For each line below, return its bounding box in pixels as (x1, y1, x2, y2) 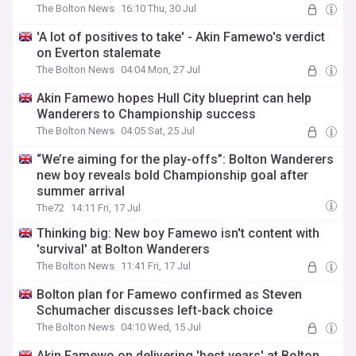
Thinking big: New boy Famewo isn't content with (37, 226, 320, 241)
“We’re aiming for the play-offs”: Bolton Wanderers (37, 152, 335, 167)
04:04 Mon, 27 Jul (121, 64, 201, 75)
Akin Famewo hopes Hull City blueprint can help (37, 91, 312, 106)
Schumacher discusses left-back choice (37, 303, 273, 318)
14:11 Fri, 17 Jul (71, 202, 141, 214)
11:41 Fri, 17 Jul (121, 260, 192, 272)
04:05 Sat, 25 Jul (121, 125, 195, 137)
